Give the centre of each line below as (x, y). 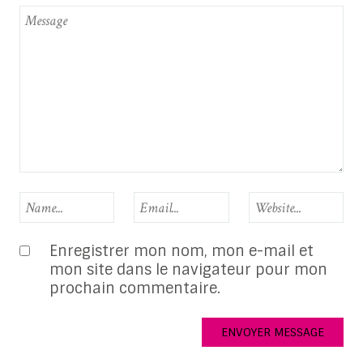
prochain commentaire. (135, 288)
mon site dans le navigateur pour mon (188, 269)
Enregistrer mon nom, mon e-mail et (181, 251)
